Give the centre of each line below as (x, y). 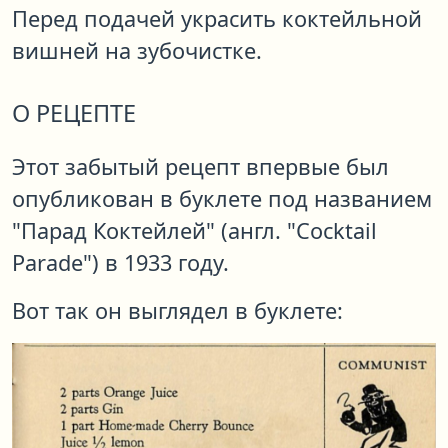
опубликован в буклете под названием (222, 199)
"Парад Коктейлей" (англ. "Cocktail (194, 231)
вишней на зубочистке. (137, 51)
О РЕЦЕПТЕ (74, 113)
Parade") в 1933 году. (120, 263)
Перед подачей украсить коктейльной (217, 19)
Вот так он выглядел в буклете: (177, 311)
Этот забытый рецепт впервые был (200, 167)
